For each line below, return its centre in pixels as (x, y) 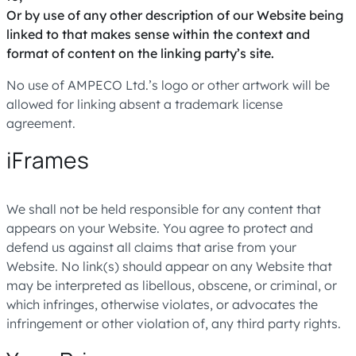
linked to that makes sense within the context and (158, 34)
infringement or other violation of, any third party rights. (174, 323)
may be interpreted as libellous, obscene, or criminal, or (172, 285)
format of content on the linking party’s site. (140, 53)
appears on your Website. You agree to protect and (160, 228)
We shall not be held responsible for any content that (164, 209)
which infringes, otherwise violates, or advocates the (162, 304)
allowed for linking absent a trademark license (145, 104)
